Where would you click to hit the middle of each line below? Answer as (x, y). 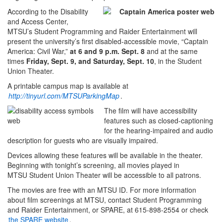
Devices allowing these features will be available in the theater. (105, 155)
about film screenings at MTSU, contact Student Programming (105, 200)
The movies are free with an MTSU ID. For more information (102, 190)
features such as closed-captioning (159, 121)
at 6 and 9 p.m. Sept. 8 (108, 51)
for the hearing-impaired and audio (159, 131)
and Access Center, (38, 22)
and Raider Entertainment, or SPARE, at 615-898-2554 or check (108, 210)
